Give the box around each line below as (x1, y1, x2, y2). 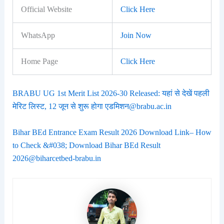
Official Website (20, 5, 72, 14)
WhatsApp (20, 31, 55, 40)
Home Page (20, 57, 58, 66)
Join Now (120, 31, 151, 40)
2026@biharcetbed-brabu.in (12, 154, 101, 163)
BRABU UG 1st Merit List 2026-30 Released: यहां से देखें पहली (12, 89, 209, 98)
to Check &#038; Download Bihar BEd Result (12, 141, 160, 150)
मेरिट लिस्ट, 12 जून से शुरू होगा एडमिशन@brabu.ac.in (12, 102, 171, 111)
